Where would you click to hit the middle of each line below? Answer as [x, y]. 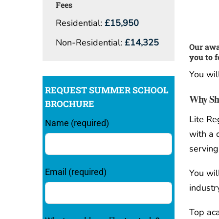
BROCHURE [70, 104]
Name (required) [77, 123]
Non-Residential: [89, 42]
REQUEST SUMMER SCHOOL [107, 90]
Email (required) [76, 172]
